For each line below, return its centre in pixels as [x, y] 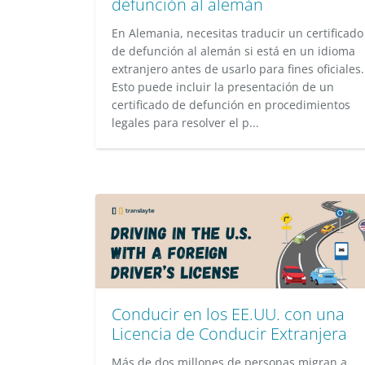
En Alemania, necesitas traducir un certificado [237, 33]
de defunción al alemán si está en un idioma [233, 51]
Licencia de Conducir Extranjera [229, 334]
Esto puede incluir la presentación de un [223, 87]
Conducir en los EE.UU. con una [228, 314]
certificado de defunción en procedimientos [231, 105]
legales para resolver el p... [185, 123]
